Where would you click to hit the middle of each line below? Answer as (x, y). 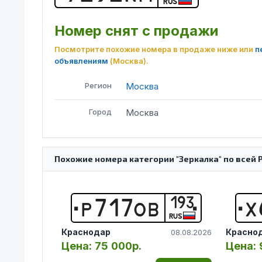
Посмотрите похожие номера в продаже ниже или (154, 49)
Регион (98, 86)
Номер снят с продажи (136, 31)
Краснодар (86, 232)
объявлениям (81, 61)
